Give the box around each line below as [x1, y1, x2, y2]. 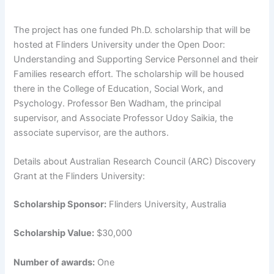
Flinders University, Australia [106, 199, 227, 210]
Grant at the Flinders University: [13, 171, 146, 182]
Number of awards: [13, 256, 95, 268]
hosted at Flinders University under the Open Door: [13, 39, 226, 50]
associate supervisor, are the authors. [13, 127, 169, 138]
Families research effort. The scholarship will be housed [13, 68, 245, 80]
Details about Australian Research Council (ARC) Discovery [13, 156, 256, 168]
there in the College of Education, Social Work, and [13, 83, 224, 94]
